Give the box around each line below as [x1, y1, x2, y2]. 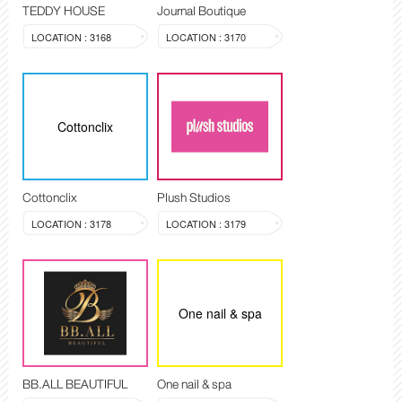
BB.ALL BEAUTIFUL [22, 373, 127, 396]
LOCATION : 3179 [166, 216, 246, 232]
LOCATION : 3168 [31, 30, 111, 45]
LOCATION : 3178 [31, 216, 111, 232]
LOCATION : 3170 [166, 30, 246, 45]
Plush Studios [157, 187, 231, 209]
